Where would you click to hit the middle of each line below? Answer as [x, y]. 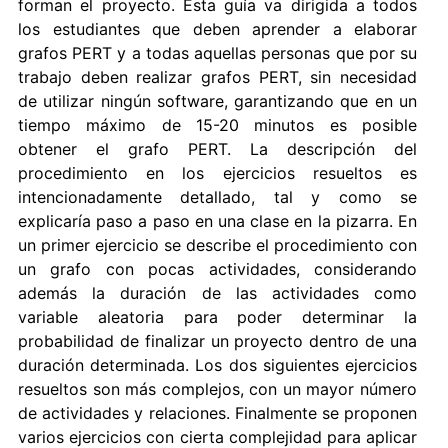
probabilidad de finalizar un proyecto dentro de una [217, 341]
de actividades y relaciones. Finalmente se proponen [217, 413]
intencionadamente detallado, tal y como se [217, 197]
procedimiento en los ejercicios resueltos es [217, 173]
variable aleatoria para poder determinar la [217, 317]
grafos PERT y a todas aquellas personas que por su [217, 53]
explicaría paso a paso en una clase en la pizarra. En [217, 221]
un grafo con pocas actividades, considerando [217, 269]
